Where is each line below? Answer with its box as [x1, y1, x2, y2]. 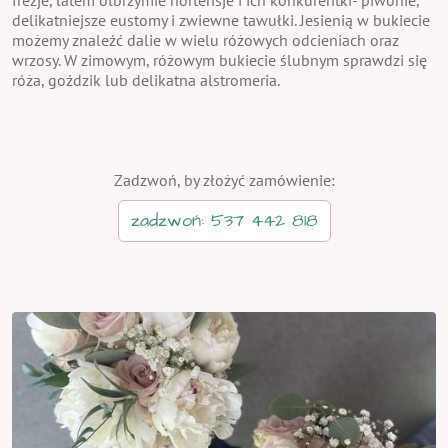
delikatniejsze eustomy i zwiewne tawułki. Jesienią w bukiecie [12, 9, 430, 30]
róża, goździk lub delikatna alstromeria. [12, 69, 280, 90]
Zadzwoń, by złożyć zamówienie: [113, 169, 335, 190]
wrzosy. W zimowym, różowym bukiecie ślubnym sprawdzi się [12, 49, 427, 70]
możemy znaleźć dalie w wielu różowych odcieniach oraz [12, 29, 399, 50]
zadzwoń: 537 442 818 [130, 208, 318, 233]
